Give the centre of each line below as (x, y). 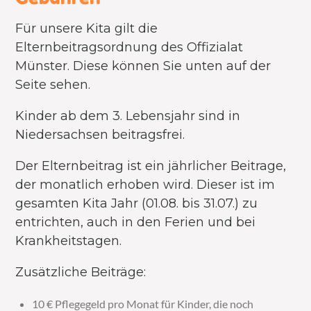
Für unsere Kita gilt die (87, 28)
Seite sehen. (53, 85)
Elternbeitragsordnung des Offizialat (129, 47)
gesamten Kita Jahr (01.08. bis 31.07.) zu (137, 203)
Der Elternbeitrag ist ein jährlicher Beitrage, (151, 166)
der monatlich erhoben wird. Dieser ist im (145, 185)
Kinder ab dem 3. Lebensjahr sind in (128, 116)
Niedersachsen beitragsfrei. (100, 135)
